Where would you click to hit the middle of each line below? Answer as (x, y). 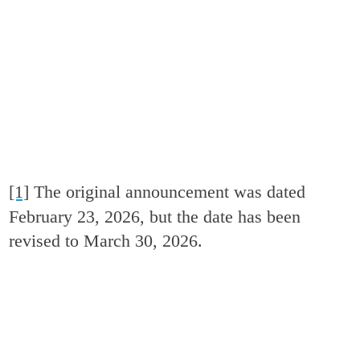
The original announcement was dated (168, 191)
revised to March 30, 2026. (106, 240)
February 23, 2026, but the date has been (155, 216)
